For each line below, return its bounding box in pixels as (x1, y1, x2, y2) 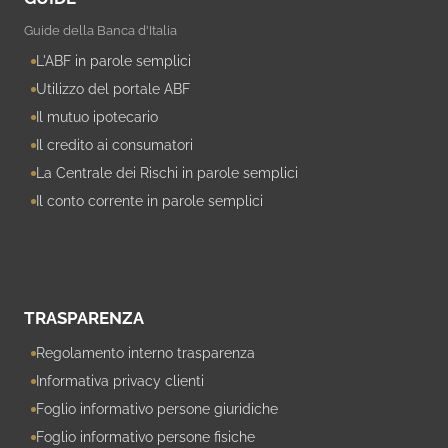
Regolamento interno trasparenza (36, 345, 255, 362)
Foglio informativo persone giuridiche (36, 401, 278, 418)
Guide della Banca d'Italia (24, 23, 177, 39)
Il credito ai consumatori (36, 137, 193, 154)
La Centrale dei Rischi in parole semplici (36, 165, 298, 182)
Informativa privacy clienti (36, 373, 204, 390)
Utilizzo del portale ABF (36, 81, 190, 98)
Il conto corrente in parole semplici (36, 193, 263, 210)
